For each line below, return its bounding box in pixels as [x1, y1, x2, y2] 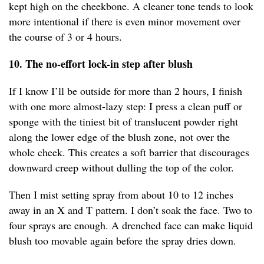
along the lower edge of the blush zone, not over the [9, 130, 230, 144]
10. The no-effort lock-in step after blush [9, 56, 193, 72]
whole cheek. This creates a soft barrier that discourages [9, 145, 249, 160]
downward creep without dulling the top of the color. [9, 160, 234, 175]
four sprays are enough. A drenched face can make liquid [9, 218, 253, 233]
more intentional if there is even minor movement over [9, 14, 240, 29]
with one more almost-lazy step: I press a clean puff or [9, 99, 242, 114]
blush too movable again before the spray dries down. [9, 233, 236, 248]
